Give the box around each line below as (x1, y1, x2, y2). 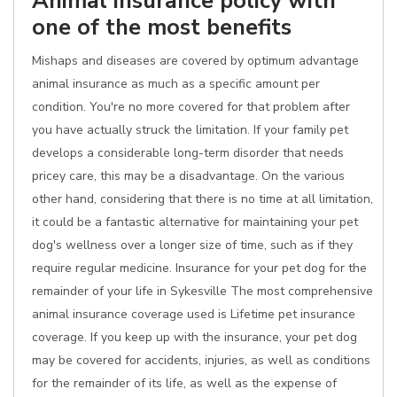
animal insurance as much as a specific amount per (32, 75, 320, 92)
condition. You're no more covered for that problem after (32, 98, 350, 115)
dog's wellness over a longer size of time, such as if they (32, 237, 353, 253)
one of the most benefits (32, 12, 292, 43)
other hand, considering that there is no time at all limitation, (32, 191, 373, 207)
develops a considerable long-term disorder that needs (32, 144, 344, 161)
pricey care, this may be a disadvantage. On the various (32, 167, 345, 184)
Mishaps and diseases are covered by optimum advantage (32, 52, 359, 69)
